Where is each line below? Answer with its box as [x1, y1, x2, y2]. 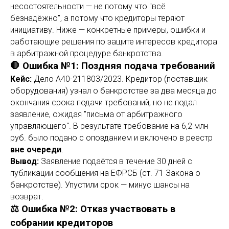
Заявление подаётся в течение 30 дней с [39, 156, 192, 166]
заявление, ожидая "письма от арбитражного [10, 109, 182, 119]
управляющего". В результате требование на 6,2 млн [10, 121, 208, 131]
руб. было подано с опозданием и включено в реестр [10, 133, 213, 143]
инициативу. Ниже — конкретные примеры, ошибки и [10, 25, 205, 35]
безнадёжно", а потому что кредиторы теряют [10, 13, 185, 23]
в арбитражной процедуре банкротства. [10, 49, 163, 58]
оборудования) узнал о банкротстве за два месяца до [10, 86, 217, 96]
